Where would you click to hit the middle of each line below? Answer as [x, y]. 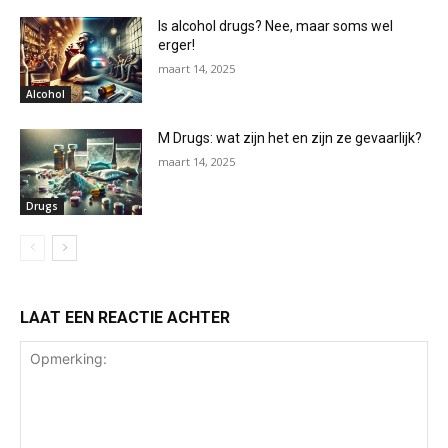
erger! [177, 45]
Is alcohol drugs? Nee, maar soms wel [276, 26]
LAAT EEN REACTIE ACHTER [125, 317]
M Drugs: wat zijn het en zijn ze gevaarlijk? [290, 137]
